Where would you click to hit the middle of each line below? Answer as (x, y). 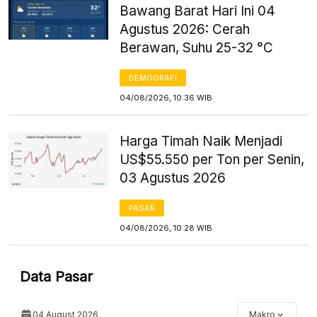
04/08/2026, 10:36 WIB (166, 97)
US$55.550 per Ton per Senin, (212, 159)
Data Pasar (56, 276)
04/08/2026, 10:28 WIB (166, 227)
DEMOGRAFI (153, 77)
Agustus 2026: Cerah (185, 29)
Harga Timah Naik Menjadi (201, 141)
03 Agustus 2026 (173, 178)
